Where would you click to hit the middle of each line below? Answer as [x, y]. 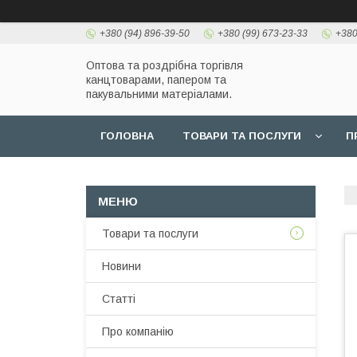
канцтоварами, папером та [156, 80]
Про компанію [138, 331]
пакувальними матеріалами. [159, 94]
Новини [122, 266]
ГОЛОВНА [127, 136]
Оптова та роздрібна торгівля [165, 65]
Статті [119, 299]
